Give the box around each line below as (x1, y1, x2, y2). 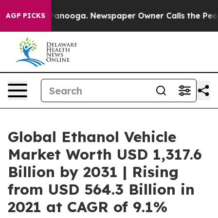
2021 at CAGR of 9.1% (8, 198, 167, 216)
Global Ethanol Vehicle (8, 127, 176, 146)
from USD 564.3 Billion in (8, 180, 195, 199)
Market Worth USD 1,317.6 (8, 145, 202, 163)
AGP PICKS (6, 11, 45, 20)
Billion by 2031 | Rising (8, 163, 179, 181)
